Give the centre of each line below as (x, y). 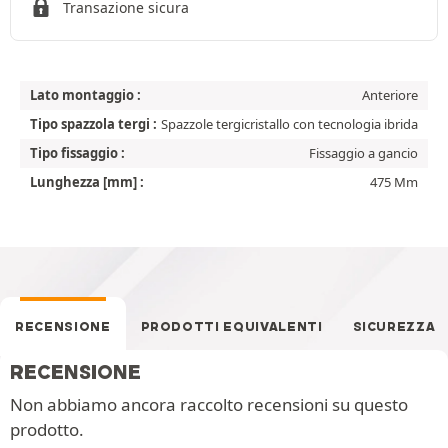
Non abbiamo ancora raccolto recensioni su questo (209, 404)
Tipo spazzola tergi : (93, 123)
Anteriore (390, 94)
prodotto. (47, 429)
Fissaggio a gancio (363, 152)
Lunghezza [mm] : (87, 181)
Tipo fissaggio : (77, 152)
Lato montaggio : (85, 94)
